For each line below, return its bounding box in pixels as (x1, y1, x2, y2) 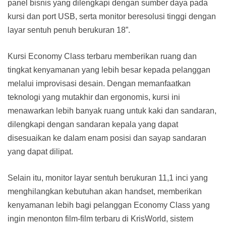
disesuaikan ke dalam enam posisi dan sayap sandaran (8, 134, 206, 143)
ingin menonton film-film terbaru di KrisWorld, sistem (8, 214, 193, 223)
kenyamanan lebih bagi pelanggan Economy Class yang (8, 201, 210, 210)
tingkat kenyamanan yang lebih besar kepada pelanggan (8, 66, 210, 75)
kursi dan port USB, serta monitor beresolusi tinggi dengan (8, 12, 216, 21)
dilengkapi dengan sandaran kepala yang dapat (8, 120, 178, 129)
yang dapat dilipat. (8, 147, 73, 156)
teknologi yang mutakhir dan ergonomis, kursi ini (8, 93, 180, 102)
